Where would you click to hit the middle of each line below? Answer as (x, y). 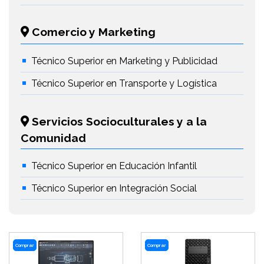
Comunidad (53, 138)
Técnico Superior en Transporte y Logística (124, 83)
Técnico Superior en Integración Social (114, 188)
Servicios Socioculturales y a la (118, 121)
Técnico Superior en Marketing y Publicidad (124, 61)
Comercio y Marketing (92, 32)
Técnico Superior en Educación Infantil (114, 166)
